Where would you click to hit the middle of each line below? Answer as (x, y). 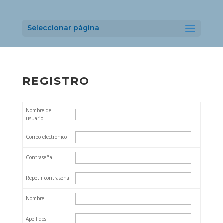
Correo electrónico (46, 137)
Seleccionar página (63, 28)
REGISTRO (56, 81)
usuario (34, 118)
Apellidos (36, 219)
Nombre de (38, 110)
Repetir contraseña (47, 178)
